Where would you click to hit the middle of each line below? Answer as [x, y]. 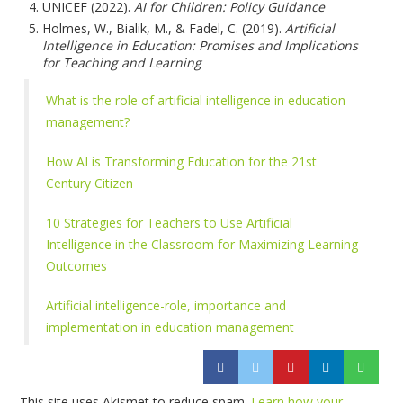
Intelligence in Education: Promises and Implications [201, 45]
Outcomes [77, 266]
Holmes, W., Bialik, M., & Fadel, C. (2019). [164, 28]
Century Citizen [90, 184]
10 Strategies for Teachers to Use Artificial [170, 223]
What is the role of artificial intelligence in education [196, 101]
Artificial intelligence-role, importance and [166, 306]
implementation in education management [170, 327]
